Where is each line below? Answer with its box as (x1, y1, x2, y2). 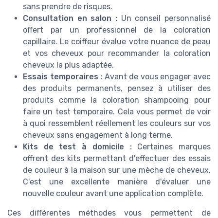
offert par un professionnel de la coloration (23, 25, 211, 35)
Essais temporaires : (23, 72, 103, 81)
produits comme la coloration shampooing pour (23, 95, 211, 105)
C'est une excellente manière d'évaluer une (23, 177, 211, 186)
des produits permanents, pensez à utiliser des (23, 83, 211, 93)
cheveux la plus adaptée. (23, 60, 114, 70)
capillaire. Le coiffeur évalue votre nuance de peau (23, 36, 211, 46)
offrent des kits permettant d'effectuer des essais (23, 153, 211, 163)
